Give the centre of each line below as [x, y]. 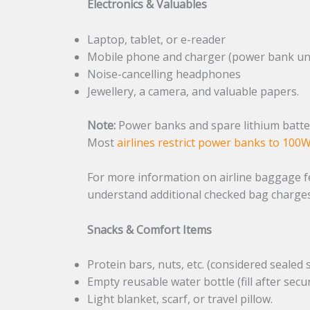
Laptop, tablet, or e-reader [157, 39]
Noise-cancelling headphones [164, 74]
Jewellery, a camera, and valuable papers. [193, 91]
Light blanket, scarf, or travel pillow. [180, 299]
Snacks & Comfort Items [150, 229]
